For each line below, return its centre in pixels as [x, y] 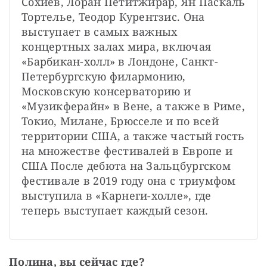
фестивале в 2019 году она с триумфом [129, 180]
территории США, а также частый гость [133, 136]
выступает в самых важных [100, 31]
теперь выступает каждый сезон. [115, 210]
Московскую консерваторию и [106, 91]
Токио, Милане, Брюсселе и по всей [120, 121]
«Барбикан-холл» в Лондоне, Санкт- [120, 61]
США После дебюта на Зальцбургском [126, 165]
